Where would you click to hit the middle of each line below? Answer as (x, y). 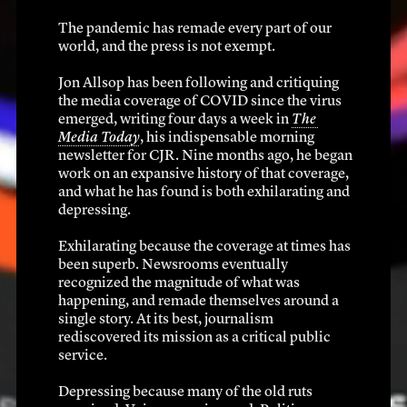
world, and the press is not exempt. (167, 47)
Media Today (99, 138)
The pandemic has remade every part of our (195, 29)
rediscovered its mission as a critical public (194, 338)
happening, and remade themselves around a (199, 301)
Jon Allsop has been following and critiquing (199, 83)
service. (83, 356)
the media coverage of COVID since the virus (200, 101)
